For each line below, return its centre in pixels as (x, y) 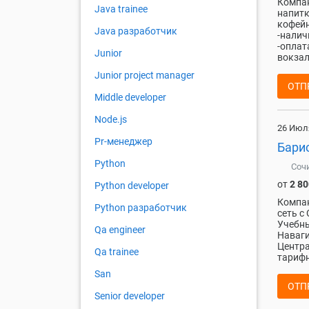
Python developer (132, 186)
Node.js (111, 120)
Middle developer (130, 98)
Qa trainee (117, 252)
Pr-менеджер (123, 142)
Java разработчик (136, 31)
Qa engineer (120, 230)
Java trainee (121, 9)
